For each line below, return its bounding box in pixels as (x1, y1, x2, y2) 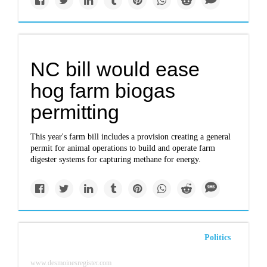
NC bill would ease (30, 58, 200, 80)
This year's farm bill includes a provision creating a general (30, 132, 231, 141)
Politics (204, 233, 231, 242)
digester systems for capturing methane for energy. (30, 155, 201, 164)
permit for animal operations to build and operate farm (30, 144, 216, 153)
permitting (30, 101, 120, 123)
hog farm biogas (30, 79, 176, 102)
